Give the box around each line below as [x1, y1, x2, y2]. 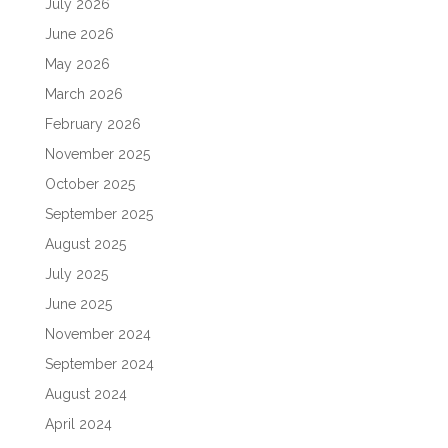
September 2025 [44, 205, 153, 222]
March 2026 [44, 85, 123, 102]
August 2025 [44, 235, 126, 252]
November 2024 [44, 325, 151, 342]
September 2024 [44, 355, 154, 372]
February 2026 [44, 115, 141, 132]
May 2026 [44, 55, 110, 72]
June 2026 [44, 25, 114, 42]
